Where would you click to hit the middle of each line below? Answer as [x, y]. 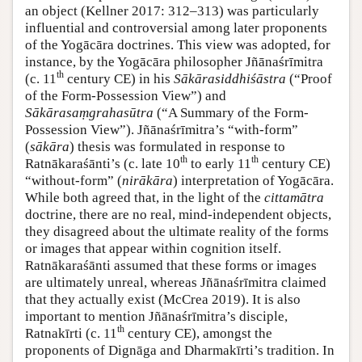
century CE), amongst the [198, 333]
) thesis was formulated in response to [177, 146]
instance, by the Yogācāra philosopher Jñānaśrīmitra [174, 61]
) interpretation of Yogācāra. [253, 180]
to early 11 [219, 163]
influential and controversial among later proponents [176, 27]
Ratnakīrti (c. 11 [71, 333]
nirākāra [147, 180]
